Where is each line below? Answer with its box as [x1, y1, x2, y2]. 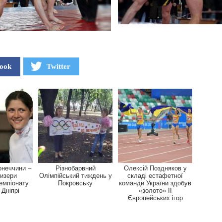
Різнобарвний [55, 164, 96, 172]
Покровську [58, 179, 93, 187]
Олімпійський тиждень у [39, 171, 112, 179]
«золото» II [138, 186, 172, 194]
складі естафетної [127, 171, 183, 179]
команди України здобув [119, 179, 191, 187]
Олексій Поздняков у [123, 164, 187, 172]
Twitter [47, 62, 71, 71]
